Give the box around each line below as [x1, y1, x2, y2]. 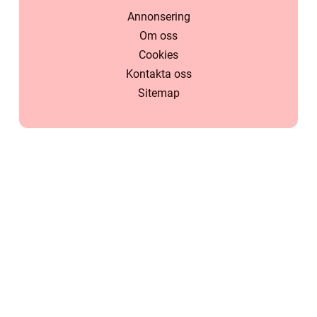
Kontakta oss [125, 67, 192, 81]
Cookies [139, 48, 178, 62]
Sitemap [137, 86, 180, 100]
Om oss [139, 29, 178, 43]
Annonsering [127, 10, 190, 24]
